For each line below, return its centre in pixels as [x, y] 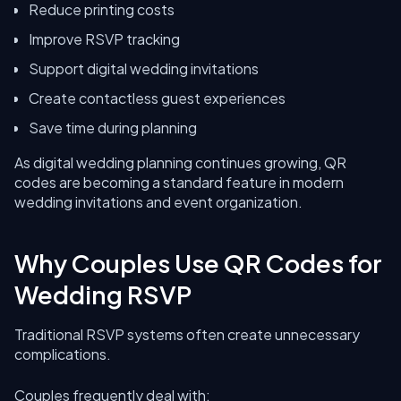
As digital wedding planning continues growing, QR [180, 162]
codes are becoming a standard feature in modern [179, 182]
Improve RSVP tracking [104, 39]
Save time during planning [113, 128]
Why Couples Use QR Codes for [198, 263]
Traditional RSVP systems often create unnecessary [187, 334]
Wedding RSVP [103, 294]
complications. [63, 354]
